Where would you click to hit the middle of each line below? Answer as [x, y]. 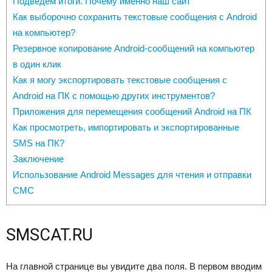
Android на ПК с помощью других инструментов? [114, 96]
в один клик [37, 64]
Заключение [38, 159]
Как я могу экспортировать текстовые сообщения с [120, 80]
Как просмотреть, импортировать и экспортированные [126, 127]
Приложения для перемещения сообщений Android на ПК [132, 112]
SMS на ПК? [39, 143]
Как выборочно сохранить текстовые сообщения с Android [135, 17]
